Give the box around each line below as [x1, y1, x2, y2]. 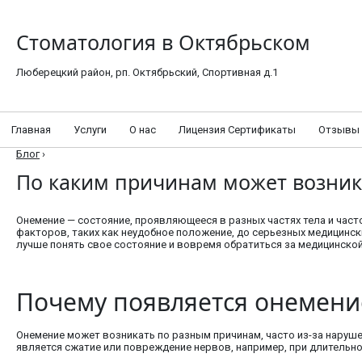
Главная [11, 123, 51, 136]
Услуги [74, 123, 107, 136]
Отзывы [318, 123, 360, 136]
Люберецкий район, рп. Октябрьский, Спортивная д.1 [16, 66, 278, 78]
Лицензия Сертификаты [179, 123, 296, 136]
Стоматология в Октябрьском [16, 28, 310, 56]
